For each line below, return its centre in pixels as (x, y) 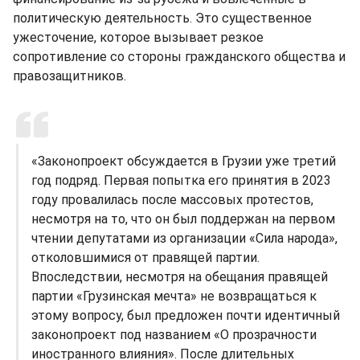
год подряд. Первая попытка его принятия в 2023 (181, 180)
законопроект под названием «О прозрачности (174, 334)
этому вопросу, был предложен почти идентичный (186, 315)
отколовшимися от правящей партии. (145, 257)
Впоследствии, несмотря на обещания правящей (180, 276)
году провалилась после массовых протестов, (172, 199)
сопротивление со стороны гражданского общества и (179, 56)
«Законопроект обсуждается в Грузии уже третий (184, 161)
